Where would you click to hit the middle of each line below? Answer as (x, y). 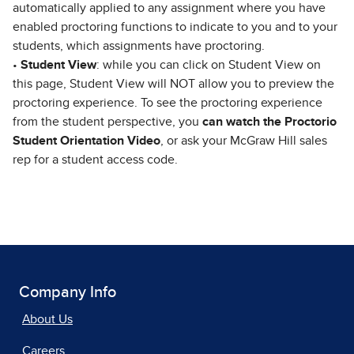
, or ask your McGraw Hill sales (244, 140)
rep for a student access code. (95, 159)
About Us (47, 319)
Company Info (68, 292)
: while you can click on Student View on (209, 64)
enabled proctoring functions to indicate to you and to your (175, 26)
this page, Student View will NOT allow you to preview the (173, 83)
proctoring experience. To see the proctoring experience (168, 102)
